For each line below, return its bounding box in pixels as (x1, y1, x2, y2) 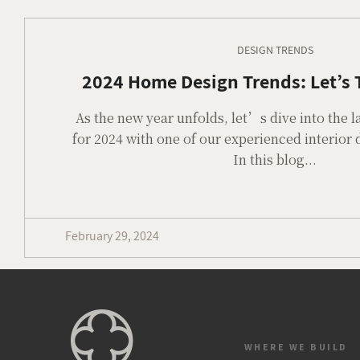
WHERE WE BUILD (243, 341, 348, 353)
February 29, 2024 (65, 227, 159, 244)
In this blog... (233, 150, 317, 169)
